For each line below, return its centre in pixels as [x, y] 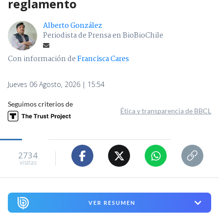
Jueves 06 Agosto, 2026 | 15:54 [56, 85]
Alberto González [73, 26]
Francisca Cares [103, 59]
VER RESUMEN [112, 203]
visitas [28, 162]
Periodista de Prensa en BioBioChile [103, 36]
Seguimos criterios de [40, 104]
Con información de [42, 59]
